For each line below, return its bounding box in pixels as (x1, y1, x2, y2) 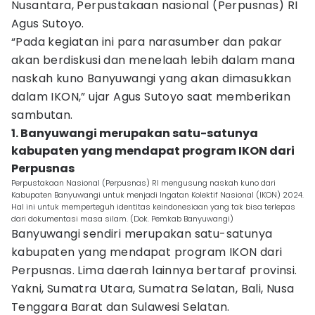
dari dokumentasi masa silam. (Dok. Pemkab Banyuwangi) (11, 213, 233, 224)
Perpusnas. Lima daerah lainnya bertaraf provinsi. (11, 262, 297, 278)
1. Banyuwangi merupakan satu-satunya (11, 125, 258, 141)
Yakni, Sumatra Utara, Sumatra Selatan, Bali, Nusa (11, 281, 295, 297)
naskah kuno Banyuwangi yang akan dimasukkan (11, 70, 292, 86)
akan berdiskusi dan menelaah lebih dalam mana (11, 52, 295, 68)
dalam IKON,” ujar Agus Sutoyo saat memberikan (11, 89, 290, 105)
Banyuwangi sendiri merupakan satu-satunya (11, 226, 273, 242)
